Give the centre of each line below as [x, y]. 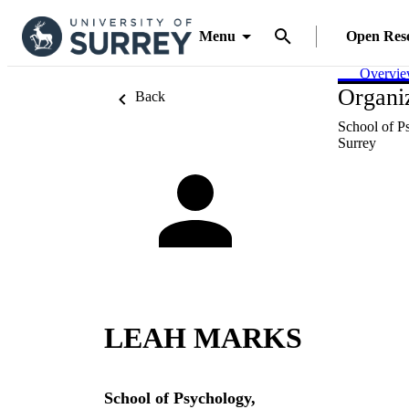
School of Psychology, [180, 398]
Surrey [357, 143]
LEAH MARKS [203, 338]
